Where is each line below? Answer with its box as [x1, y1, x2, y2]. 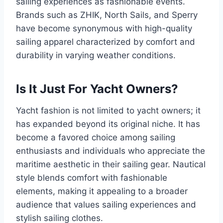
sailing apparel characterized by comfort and [16, 37, 195, 47]
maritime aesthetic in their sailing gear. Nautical [16, 159, 206, 170]
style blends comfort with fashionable [16, 173, 167, 183]
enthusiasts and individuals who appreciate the [16, 146, 205, 156]
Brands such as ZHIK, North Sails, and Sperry [16, 10, 198, 20]
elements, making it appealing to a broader [16, 186, 188, 197]
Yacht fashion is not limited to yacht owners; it [16, 106, 201, 116]
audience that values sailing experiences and [16, 200, 196, 210]
